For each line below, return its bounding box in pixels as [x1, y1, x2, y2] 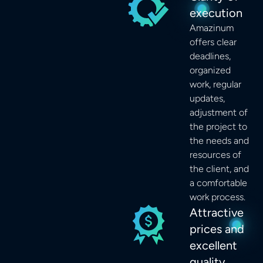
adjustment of [190, 107, 248, 119]
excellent [190, 238, 238, 253]
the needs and [190, 135, 249, 147]
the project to [190, 121, 248, 133]
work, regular [190, 79, 242, 90]
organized [190, 65, 231, 76]
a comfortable [190, 177, 248, 189]
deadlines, [190, 50, 231, 62]
